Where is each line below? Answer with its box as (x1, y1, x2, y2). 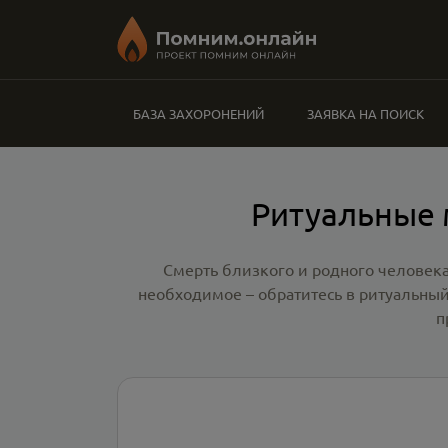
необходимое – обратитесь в (138, 283, 359, 303)
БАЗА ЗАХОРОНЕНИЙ (133, 105, 264, 122)
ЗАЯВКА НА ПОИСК (306, 105, 424, 122)
